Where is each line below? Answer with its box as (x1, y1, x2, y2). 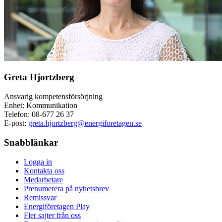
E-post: (4, 119, 28, 128)
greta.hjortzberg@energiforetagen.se (28, 119, 142, 128)
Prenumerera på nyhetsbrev (24, 184, 109, 193)
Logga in (24, 157, 52, 166)
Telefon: (4, 110, 32, 119)
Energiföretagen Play (24, 202, 90, 211)
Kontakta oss (24, 166, 64, 175)
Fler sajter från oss (24, 211, 81, 220)
